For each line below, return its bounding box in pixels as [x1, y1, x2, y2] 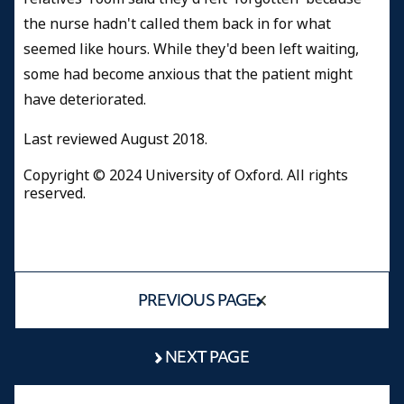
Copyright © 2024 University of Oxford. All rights [23, 164, 348, 186]
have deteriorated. [23, 88, 150, 110]
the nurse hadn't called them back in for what [23, 13, 331, 34]
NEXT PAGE [165, 344, 249, 368]
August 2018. [121, 128, 207, 150]
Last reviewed [23, 128, 121, 150]
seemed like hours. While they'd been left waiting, [23, 38, 359, 60]
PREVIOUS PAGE [137, 288, 257, 311]
